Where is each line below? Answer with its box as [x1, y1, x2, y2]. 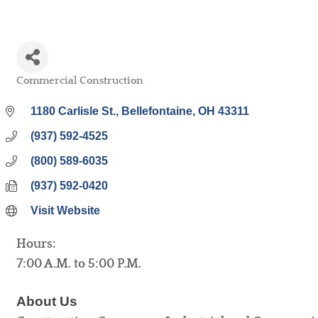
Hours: [16, 237, 56, 251]
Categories [16, 84, 62, 95]
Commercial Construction [16, 75, 143, 87]
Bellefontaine [121, 105, 192, 117]
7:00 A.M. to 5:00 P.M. [16, 257, 141, 271]
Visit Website [31, 204, 100, 216]
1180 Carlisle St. [31, 105, 116, 117]
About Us [16, 294, 77, 309]
